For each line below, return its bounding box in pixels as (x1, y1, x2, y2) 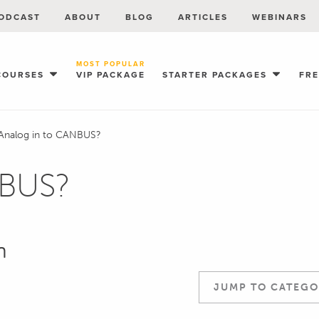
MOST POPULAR (76, 59, 145, 70)
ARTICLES (178, 11, 228, 23)
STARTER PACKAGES (162, 68, 271, 81)
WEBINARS (252, 11, 307, 23)
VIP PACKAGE (76, 68, 145, 81)
